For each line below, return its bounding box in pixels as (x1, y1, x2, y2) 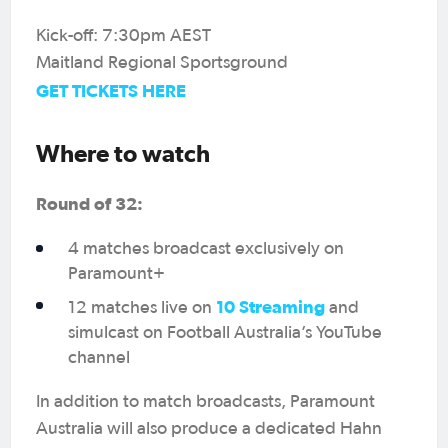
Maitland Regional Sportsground (36, 53, 288, 72)
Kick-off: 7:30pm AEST (36, 26, 211, 45)
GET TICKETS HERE (36, 79, 186, 101)
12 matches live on (68, 298, 217, 317)
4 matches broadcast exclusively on (68, 239, 345, 258)
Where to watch (36, 139, 210, 167)
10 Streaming (216, 295, 326, 317)
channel (68, 348, 131, 367)
